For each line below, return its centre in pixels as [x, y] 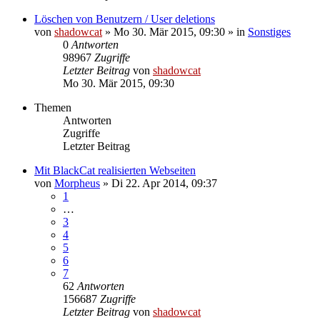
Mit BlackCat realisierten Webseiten [115, 170]
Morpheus [77, 183]
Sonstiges [269, 31]
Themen [53, 107]
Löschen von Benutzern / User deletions [125, 19]
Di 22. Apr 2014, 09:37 [164, 183]
